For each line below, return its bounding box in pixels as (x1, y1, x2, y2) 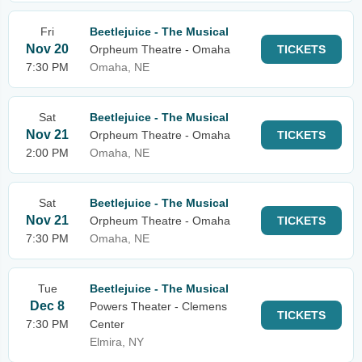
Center (90, 318, 124, 330)
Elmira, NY (90, 335, 144, 348)
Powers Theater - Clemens (90, 300, 227, 313)
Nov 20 (26, 42, 69, 56)
